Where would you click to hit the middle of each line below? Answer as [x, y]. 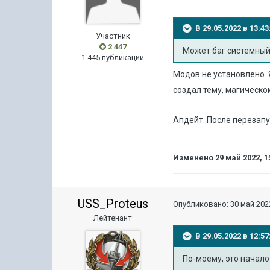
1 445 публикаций [113, 58]
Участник [113, 36]
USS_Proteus [113, 204]
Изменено [194, 158]
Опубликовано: [202, 204]
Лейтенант [113, 218]
